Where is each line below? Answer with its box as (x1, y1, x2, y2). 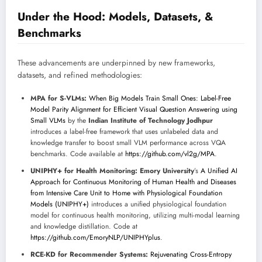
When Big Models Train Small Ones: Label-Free (89, 92, 231, 104)
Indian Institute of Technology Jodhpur (88, 115, 213, 126)
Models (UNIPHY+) (30, 198, 89, 209)
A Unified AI (201, 165, 237, 176)
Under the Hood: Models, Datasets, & (18, 8, 213, 25)
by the (65, 115, 88, 126)
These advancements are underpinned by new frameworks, (18, 57, 215, 69)
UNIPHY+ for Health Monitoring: (30, 165, 137, 176)
